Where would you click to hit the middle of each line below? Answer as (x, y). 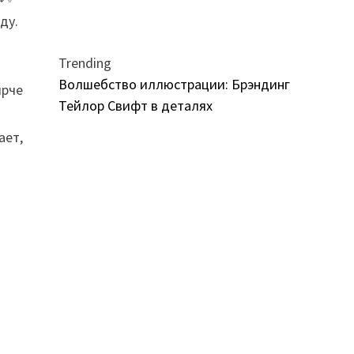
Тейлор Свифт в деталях (135, 105)
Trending (85, 63)
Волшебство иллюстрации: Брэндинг (174, 84)
